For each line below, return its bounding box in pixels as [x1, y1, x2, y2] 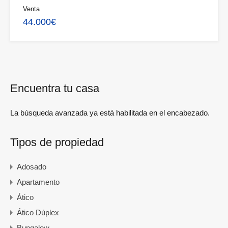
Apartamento [17, 178, 60, 187]
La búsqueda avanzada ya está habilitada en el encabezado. [10, 108, 210, 118]
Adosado [17, 162, 46, 172]
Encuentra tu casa [10, 82, 99, 95]
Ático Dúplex [17, 208, 59, 217]
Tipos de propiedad [10, 136, 104, 149]
